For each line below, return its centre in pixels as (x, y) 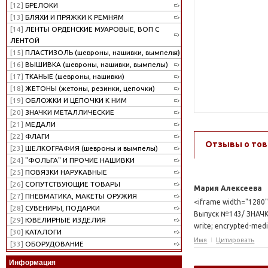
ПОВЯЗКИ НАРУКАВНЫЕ (65, 172)
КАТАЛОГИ (42, 232)
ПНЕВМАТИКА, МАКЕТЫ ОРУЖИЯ (80, 196)
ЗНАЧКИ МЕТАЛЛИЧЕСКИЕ (69, 112)
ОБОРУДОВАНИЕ (54, 243)
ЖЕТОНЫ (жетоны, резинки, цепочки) (89, 88)
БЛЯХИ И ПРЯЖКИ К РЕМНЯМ (74, 17)
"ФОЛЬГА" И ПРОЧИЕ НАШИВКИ (79, 160)
